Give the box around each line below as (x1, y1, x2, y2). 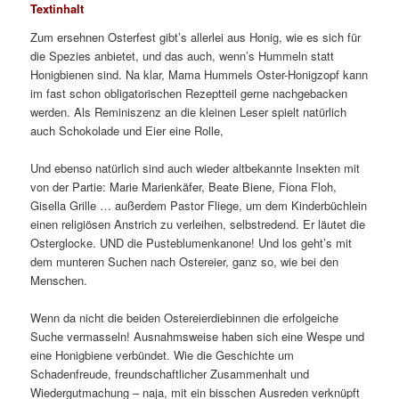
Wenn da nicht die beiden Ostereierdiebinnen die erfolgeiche (30, 309, 339, 327)
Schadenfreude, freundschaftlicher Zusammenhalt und (30, 365, 310, 383)
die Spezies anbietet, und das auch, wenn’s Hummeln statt (30, 46, 335, 64)
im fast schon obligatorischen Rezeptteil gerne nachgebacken (30, 84, 348, 102)
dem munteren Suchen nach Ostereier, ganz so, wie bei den (30, 252, 339, 270)
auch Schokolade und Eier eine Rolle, (30, 121, 224, 139)
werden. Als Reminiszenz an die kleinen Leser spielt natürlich (30, 102, 347, 120)
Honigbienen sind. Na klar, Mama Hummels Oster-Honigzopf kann (30, 65, 369, 83)
